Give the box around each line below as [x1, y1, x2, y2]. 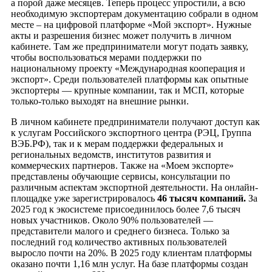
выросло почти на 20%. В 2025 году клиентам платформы [11, 248, 252, 259]
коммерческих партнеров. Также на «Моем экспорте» [11, 160, 234, 171]
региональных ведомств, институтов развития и [11, 149, 211, 160]
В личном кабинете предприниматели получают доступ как [11, 117, 260, 127]
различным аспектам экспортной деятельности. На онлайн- [11, 182, 258, 193]
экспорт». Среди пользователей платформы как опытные [11, 74, 248, 85]
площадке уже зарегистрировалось [11, 193, 157, 204]
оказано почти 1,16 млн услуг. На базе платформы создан [11, 259, 248, 270]
